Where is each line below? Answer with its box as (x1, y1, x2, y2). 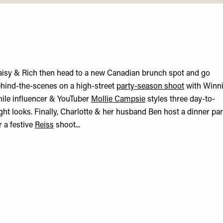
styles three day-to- (145, 96, 215, 104)
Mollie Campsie (91, 96, 145, 104)
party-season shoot (116, 83, 184, 91)
